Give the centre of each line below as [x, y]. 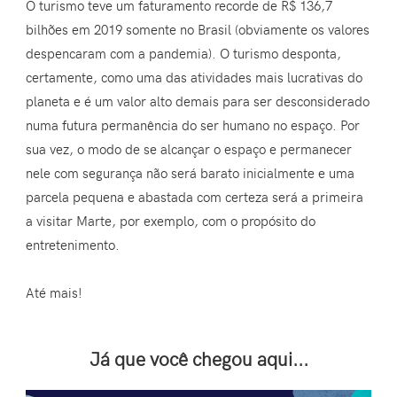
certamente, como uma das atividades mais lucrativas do [195, 78]
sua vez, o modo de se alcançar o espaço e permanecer [189, 149]
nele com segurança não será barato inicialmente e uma [191, 173]
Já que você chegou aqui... [198, 358]
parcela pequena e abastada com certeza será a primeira [195, 197]
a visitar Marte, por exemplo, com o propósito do [171, 221]
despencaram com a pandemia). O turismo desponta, [184, 54]
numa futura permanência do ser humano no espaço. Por [193, 125]
